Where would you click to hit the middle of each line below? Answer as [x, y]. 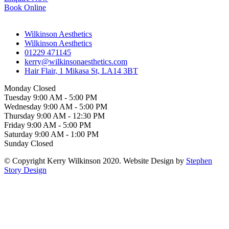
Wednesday [24, 107]
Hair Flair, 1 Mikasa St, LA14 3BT [81, 71]
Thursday [20, 116]
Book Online [25, 8]
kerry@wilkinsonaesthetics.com [76, 62]
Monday [19, 88]
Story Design [25, 170]
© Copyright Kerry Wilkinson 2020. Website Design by [95, 161]
